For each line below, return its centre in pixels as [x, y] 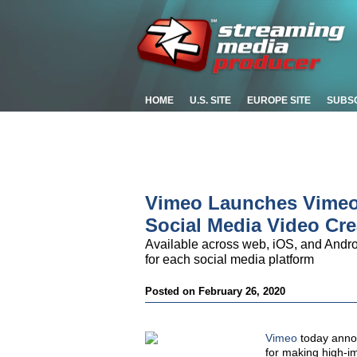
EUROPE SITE [279, 100]
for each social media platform [229, 259]
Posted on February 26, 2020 [215, 291]
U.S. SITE [210, 100]
